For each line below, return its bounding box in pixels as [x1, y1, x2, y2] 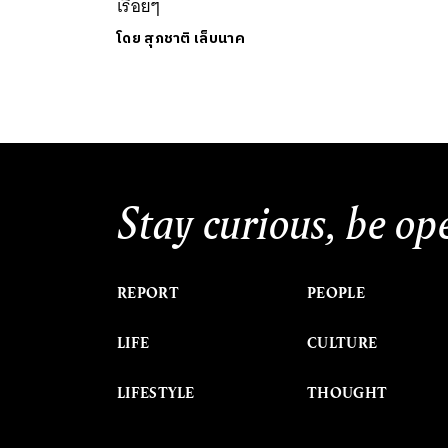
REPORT [117, 282, 179, 303]
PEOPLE [307, 282, 365, 303]
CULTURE [307, 332, 378, 353]
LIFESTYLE [117, 382, 195, 403]
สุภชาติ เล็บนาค [144, 26, 245, 50]
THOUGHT [307, 382, 388, 403]
